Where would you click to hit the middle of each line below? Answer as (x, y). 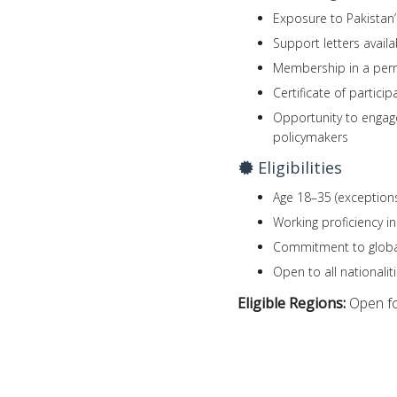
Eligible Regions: (293, 303)
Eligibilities (298, 167)
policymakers (311, 136)
